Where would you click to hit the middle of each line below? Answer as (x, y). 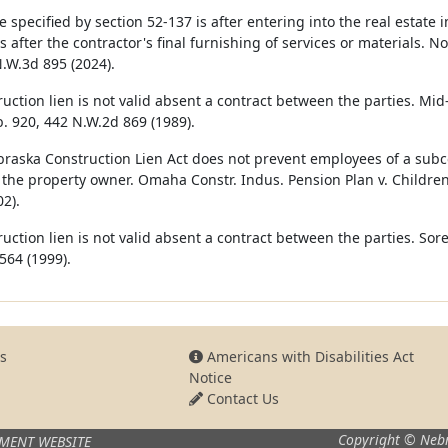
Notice (210, 377)
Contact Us (240, 398)
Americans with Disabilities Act (308, 356)
